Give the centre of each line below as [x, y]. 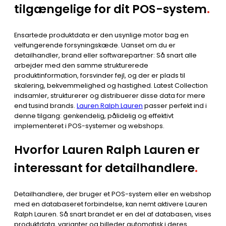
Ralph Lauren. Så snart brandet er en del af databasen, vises [113, 214]
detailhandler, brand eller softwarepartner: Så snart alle [105, 55]
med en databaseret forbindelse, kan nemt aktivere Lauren [111, 204]
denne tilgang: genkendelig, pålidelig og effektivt [94, 116]
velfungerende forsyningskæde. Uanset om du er [95, 45]
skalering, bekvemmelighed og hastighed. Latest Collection [111, 85]
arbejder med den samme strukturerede [81, 65]
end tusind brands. [45, 105]
